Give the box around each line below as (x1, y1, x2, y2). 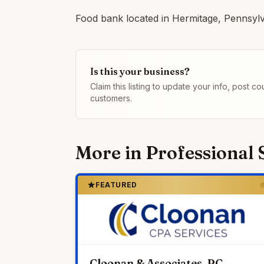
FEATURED (95, 180, 137, 189)
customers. (90, 93, 132, 103)
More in (75, 142, 146, 164)
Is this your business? (90, 65, 190, 77)
